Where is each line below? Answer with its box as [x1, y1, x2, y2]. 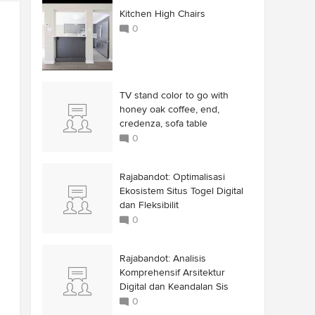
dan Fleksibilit [120, 199, 179, 211]
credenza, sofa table [120, 117, 207, 129]
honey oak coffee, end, [120, 103, 219, 115]
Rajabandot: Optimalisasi [120, 171, 225, 183]
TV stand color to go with [120, 89, 229, 101]
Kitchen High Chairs [120, 8, 205, 20]
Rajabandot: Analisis [120, 252, 206, 264]
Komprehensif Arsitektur [120, 266, 225, 278]
